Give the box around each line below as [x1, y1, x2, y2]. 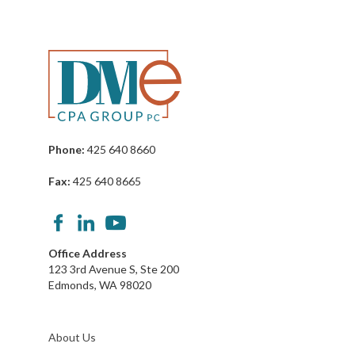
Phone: [48, 143, 85, 156]
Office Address [48, 246, 127, 260]
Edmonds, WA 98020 [48, 278, 151, 292]
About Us [48, 330, 96, 344]
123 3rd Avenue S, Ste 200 [48, 262, 179, 276]
